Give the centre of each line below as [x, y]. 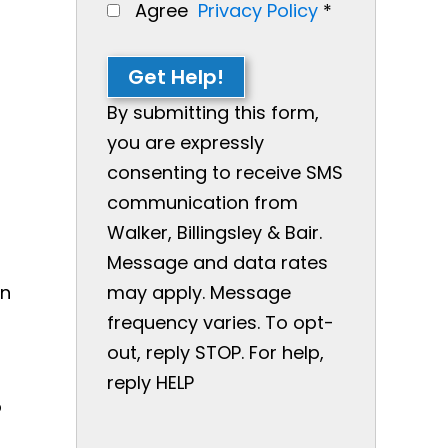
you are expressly [185, 142]
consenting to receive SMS [225, 172]
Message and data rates [217, 262]
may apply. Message [199, 292]
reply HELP [150, 382]
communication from [202, 202]
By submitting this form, [213, 112]
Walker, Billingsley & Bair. [214, 232]
